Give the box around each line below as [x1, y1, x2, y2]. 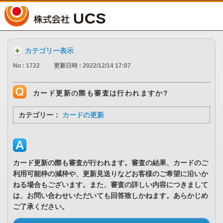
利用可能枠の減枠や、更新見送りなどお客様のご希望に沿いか [13, 170, 208, 178]
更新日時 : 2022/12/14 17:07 [54, 62, 131, 70]
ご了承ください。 [13, 203, 69, 211]
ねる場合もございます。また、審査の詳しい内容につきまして [13, 181, 208, 189]
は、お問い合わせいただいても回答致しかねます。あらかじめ [13, 192, 208, 200]
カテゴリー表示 [25, 47, 74, 55]
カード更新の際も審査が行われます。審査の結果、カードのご [13, 159, 208, 167]
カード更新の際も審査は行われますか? [33, 89, 169, 98]
